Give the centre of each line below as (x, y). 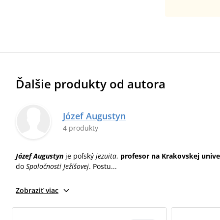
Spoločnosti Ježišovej (57, 166)
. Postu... (103, 166)
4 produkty (81, 128)
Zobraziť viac (37, 190)
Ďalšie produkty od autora (91, 84)
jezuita (106, 156)
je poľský (80, 156)
